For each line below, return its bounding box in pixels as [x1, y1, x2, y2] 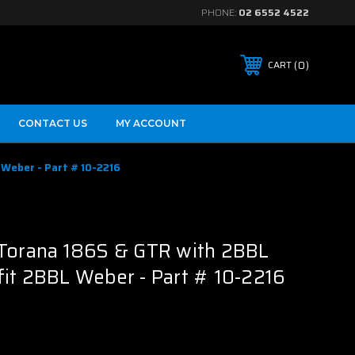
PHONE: [201, 5, 239, 20]
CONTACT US [18, 117, 87, 129]
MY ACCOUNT [116, 117, 186, 129]
